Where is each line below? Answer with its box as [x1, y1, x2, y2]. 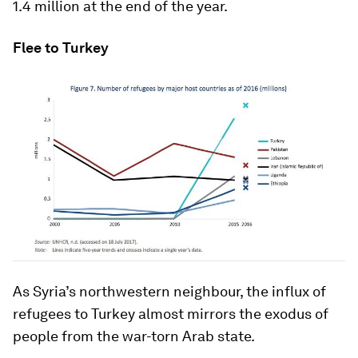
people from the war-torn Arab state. [13, 328, 255, 345]
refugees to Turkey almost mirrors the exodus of [13, 305, 328, 323]
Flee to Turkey [13, 38, 109, 56]
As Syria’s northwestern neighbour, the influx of [13, 283, 326, 300]
